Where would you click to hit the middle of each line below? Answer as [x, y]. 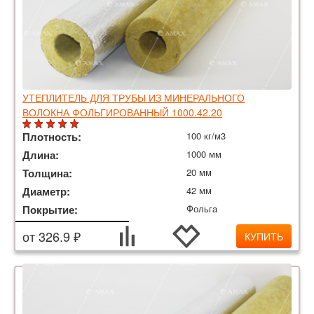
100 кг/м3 [206, 136]
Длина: [42, 155]
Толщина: [49, 173]
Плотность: [53, 137]
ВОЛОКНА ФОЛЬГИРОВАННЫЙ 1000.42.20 [122, 112]
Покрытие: [52, 210]
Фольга [202, 209]
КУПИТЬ [264, 237]
